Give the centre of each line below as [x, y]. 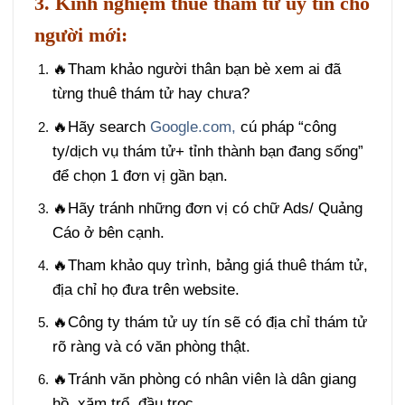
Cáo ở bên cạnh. [108, 232]
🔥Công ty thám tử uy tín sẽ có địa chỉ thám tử [209, 323]
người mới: [81, 34]
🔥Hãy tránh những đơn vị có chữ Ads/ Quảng [207, 208]
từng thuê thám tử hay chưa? [153, 94]
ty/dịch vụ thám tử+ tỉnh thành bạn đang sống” [207, 151]
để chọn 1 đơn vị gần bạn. [140, 175]
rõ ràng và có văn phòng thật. [151, 347]
